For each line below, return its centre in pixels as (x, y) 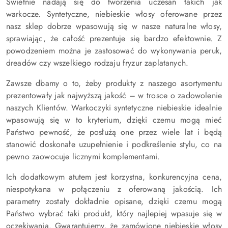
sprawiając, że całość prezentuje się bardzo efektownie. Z (114, 38)
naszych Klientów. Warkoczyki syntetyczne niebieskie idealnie (114, 107)
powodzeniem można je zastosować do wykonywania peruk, (114, 50)
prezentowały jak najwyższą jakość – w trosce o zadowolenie (114, 95)
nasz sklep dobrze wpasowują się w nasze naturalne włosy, (114, 26)
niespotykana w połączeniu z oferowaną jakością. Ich (114, 189)
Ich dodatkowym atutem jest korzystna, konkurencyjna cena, (114, 177)
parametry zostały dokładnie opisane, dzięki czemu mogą (114, 201)
